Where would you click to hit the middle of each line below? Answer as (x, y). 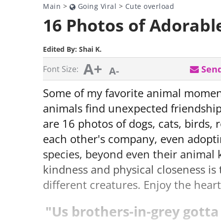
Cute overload (149, 6)
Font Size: (61, 69)
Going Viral (96, 6)
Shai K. (90, 49)
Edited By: (61, 49)
